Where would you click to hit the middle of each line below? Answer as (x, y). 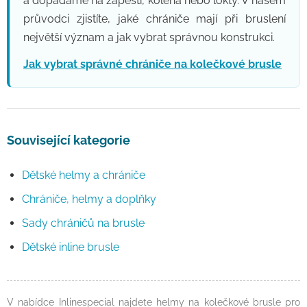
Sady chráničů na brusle (83, 223)
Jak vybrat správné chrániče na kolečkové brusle (152, 64)
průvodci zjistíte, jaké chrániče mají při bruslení (155, 19)
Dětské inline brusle (71, 247)
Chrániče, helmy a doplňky (89, 199)
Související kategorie (69, 140)
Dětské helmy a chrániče (84, 175)
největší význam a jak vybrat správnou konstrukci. (149, 37)
